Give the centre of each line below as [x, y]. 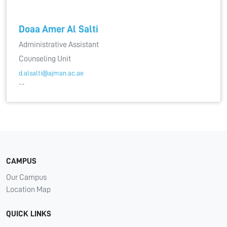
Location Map [28, 190]
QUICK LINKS [29, 214]
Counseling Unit [45, 59]
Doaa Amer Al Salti [59, 29]
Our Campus [26, 177]
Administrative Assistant [59, 45]
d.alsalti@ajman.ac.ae [51, 73]
